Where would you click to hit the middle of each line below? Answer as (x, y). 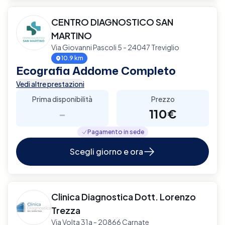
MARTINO (72, 35)
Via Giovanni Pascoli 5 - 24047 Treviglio (115, 47)
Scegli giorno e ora (106, 151)
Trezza (66, 210)
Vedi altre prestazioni (50, 84)
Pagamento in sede (116, 132)
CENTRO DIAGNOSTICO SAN (112, 22)
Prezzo (163, 99)
